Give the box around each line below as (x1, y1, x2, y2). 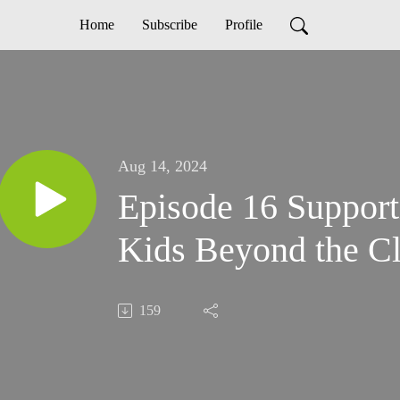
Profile (224, 17, 262, 32)
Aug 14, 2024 (118, 157, 207, 176)
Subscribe (141, 17, 197, 32)
